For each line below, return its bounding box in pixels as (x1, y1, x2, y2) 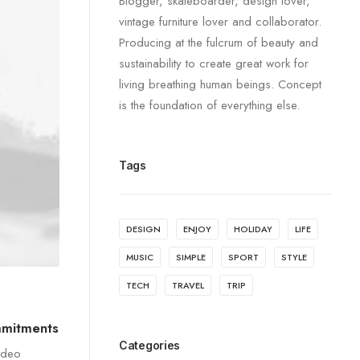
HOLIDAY (234, 223, 272, 235)
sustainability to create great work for (119, 55, 309, 72)
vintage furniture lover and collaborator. (119, 13, 321, 31)
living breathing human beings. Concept (119, 76, 321, 93)
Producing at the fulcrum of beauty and (119, 34, 318, 51)
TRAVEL (172, 279, 204, 292)
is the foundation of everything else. (119, 96, 300, 114)
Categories (119, 338, 181, 352)
